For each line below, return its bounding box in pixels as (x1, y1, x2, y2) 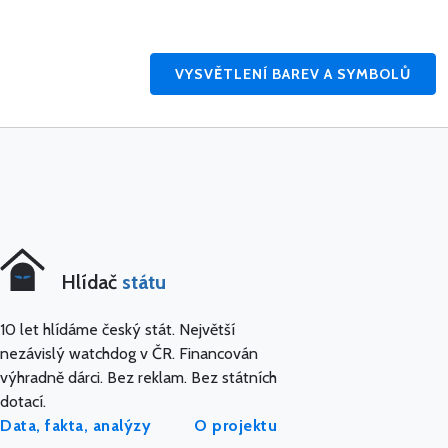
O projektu (194, 416, 277, 436)
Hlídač (61, 270, 123, 295)
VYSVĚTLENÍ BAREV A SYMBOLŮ (175, 64, 411, 83)
